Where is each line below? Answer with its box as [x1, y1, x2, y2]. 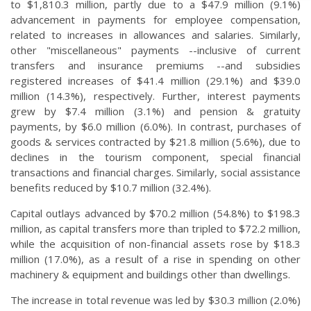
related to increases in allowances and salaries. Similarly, [10, 28, 301, 42]
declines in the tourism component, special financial [10, 150, 301, 165]
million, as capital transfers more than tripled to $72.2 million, [10, 221, 301, 236]
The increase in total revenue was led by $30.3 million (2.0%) [10, 293, 301, 308]
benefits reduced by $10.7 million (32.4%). [10, 180, 211, 195]
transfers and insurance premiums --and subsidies [10, 58, 301, 73]
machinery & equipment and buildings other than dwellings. [10, 267, 290, 282]
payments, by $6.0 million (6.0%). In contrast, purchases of [10, 119, 301, 134]
